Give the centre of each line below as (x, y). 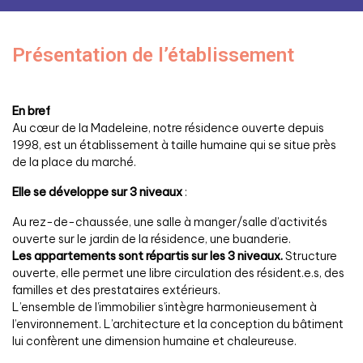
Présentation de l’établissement (153, 55)
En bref (31, 111)
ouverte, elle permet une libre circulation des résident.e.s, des (178, 273)
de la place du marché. (74, 162)
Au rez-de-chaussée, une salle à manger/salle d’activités (170, 222)
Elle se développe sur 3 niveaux (97, 192)
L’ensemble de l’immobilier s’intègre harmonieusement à (164, 307)
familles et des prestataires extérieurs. (116, 290)
